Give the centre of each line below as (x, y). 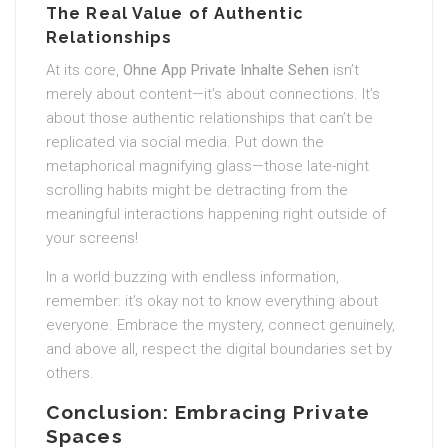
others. (70, 373)
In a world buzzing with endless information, (192, 277)
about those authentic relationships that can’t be (209, 118)
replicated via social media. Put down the (185, 142)
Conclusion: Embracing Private (208, 412)
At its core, (84, 70)
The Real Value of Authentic (175, 13)
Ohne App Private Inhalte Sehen (226, 70)
